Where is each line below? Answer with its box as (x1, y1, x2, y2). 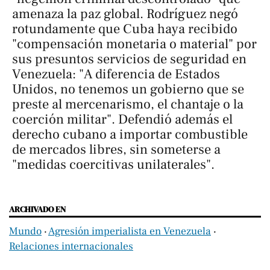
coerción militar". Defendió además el (12, 111, 233, 128)
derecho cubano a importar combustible (12, 126, 248, 143)
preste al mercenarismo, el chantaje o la (12, 96, 243, 113)
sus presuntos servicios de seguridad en (12, 51, 246, 68)
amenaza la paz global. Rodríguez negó (12, 5, 238, 23)
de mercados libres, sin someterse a (12, 141, 221, 159)
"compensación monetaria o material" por (12, 36, 257, 53)
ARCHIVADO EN (9, 203, 66, 216)
